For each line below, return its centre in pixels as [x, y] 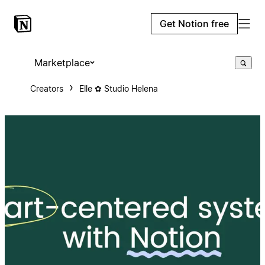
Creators [46, 88]
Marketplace [62, 63]
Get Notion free [194, 24]
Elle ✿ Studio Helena [118, 88]
